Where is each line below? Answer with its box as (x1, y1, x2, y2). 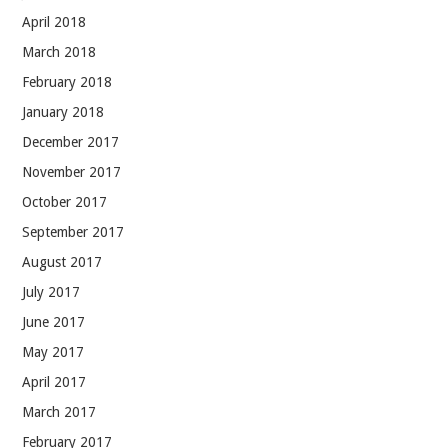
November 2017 (22, 163, 122, 180)
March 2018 (22, 43, 97, 60)
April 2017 (22, 373, 87, 390)
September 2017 (22, 223, 125, 240)
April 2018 (22, 13, 87, 30)
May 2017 (22, 343, 85, 360)
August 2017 (22, 253, 103, 270)
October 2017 (22, 193, 108, 210)
